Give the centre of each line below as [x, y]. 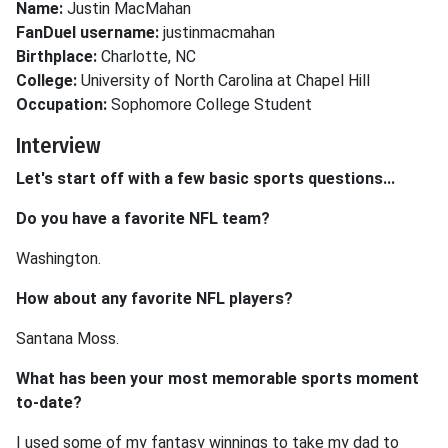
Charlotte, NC [146, 56]
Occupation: [61, 104]
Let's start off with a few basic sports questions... [205, 178]
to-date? [49, 402]
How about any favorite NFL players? [154, 298]
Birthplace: [56, 56]
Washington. [58, 258]
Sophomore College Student [209, 104]
